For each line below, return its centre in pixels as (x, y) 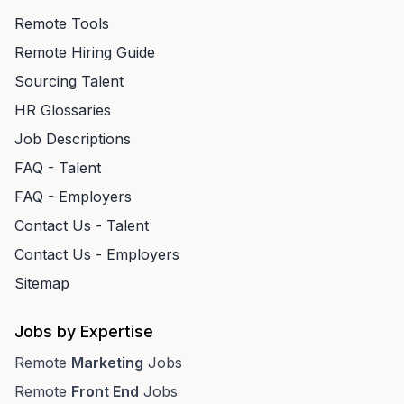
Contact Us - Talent (82, 225)
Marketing (107, 363)
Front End (105, 391)
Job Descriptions (73, 139)
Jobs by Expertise (84, 331)
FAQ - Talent (58, 168)
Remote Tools (62, 23)
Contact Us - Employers (97, 254)
